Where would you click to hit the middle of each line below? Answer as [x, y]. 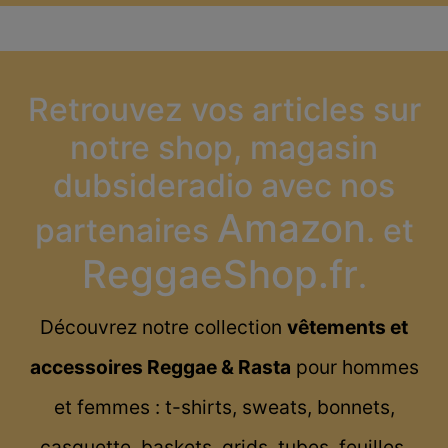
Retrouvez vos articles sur [224, 110]
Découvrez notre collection [163, 327]
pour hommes [354, 367]
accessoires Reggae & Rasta [160, 367]
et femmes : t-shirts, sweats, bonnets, [224, 407]
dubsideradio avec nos [224, 186]
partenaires [125, 231]
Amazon [291, 228]
